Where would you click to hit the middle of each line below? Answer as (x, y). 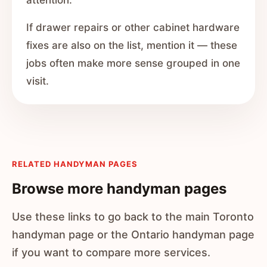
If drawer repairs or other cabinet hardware (133, 27)
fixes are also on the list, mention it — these (132, 45)
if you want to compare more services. (111, 252)
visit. (38, 81)
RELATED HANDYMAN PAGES (75, 164)
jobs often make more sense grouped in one (133, 63)
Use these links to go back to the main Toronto (133, 217)
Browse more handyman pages (119, 189)
